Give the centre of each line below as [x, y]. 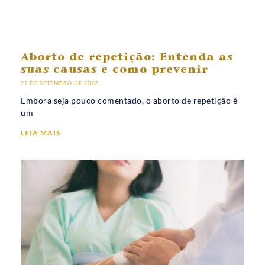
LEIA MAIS [41, 132]
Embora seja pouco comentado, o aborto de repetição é [129, 100]
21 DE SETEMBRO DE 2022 [59, 83]
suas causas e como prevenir [114, 70]
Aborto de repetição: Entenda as [127, 58]
